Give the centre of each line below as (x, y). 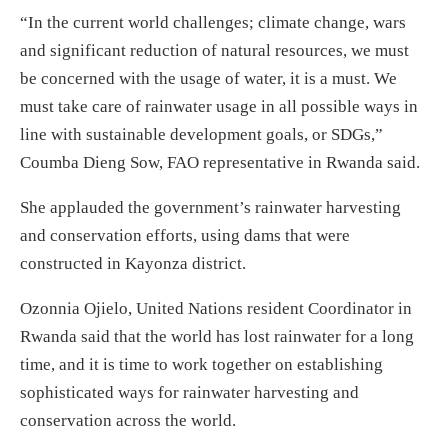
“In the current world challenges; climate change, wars (213, 22)
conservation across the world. (128, 420)
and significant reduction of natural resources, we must (214, 50)
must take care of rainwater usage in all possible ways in (219, 106)
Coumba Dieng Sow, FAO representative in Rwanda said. (220, 162)
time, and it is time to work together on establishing (201, 364)
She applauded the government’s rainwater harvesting (210, 207)
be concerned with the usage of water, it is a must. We (208, 78)
